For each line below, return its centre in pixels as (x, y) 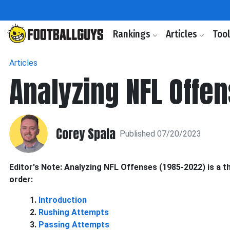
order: (21, 179)
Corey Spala (86, 134)
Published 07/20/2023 (160, 133)
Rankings (133, 34)
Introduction (63, 200)
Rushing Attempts (74, 212)
